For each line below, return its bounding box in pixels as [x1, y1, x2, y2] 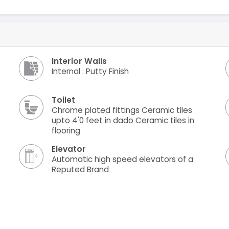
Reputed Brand [51, 164, 109, 175]
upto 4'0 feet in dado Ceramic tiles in [51, 114, 194, 126]
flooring [51, 125, 80, 136]
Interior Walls [51, 56, 107, 67]
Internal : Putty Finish [51, 66, 129, 77]
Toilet [51, 94, 75, 105]
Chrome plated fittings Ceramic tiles [51, 104, 192, 116]
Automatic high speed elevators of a [51, 153, 193, 165]
